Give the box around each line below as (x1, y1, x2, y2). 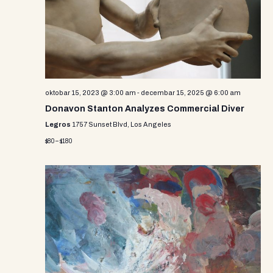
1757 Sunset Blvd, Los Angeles (72, 120, 171, 128)
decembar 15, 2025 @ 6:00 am (141, 88, 241, 96)
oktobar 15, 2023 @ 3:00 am (45, 88, 136, 96)
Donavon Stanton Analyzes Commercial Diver (45, 104, 244, 113)
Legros (45, 120, 72, 128)
